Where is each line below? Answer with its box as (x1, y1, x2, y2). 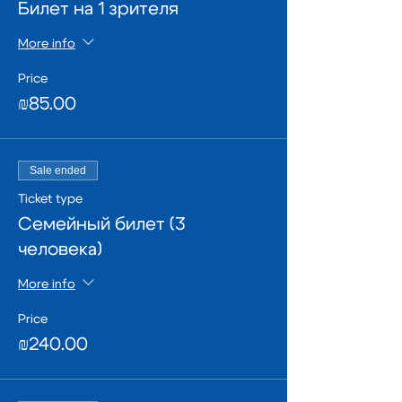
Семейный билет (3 (18, 215, 185, 233)
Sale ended (30, 164, 86, 177)
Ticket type (18, 193, 83, 205)
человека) (18, 240, 102, 258)
